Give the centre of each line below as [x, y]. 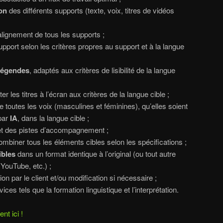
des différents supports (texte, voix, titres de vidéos [90, 10]
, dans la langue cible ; [53, 118]
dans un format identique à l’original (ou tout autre [95, 154]
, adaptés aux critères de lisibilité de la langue [102, 70]
